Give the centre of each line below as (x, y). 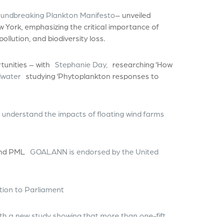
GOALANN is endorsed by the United (94, 151)
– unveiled (133, 15)
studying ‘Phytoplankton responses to (92, 76)
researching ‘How (142, 64)
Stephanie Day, (81, 64)
